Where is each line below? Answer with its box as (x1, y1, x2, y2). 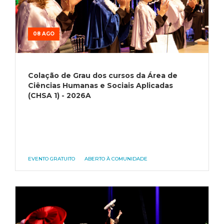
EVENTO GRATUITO (28, 155, 75, 162)
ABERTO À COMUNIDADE (84, 155, 147, 162)
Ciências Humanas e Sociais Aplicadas (28, 80, 173, 90)
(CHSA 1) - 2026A (28, 90, 91, 100)
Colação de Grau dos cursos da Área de (28, 70, 177, 80)
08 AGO (33, 30, 54, 37)
